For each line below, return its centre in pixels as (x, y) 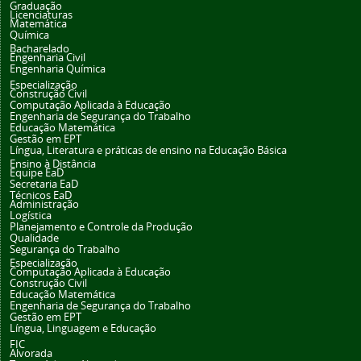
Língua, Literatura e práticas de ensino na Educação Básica (148, 151)
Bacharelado (39, 49)
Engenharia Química (58, 69)
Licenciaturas (41, 15)
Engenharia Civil (48, 58)
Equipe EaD (37, 173)
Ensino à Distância (53, 164)
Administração (44, 205)
